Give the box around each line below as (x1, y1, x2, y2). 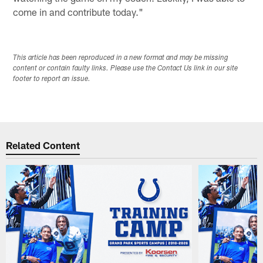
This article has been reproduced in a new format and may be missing (13, 54, 229, 62)
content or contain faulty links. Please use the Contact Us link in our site (13, 65, 238, 72)
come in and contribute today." (13, 5, 144, 18)
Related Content (6, 139, 80, 151)
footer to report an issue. (13, 75, 91, 83)
